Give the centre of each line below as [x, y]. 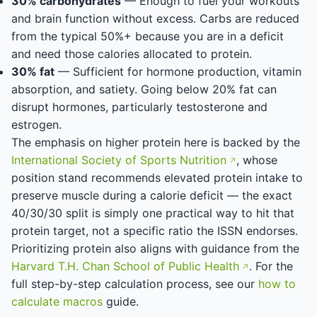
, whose [257, 160]
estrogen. [36, 125]
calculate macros [57, 301]
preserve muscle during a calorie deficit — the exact [152, 195]
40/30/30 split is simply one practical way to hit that [153, 213]
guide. [121, 301]
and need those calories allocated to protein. [132, 54]
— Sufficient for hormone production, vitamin [178, 71]
